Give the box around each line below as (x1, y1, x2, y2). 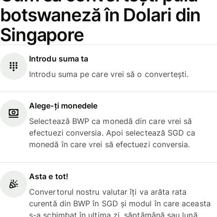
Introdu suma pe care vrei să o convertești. (29, 69, 189, 79)
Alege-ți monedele (29, 101, 98, 111)
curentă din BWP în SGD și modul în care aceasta (29, 198, 211, 208)
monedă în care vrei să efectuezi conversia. (29, 139, 190, 150)
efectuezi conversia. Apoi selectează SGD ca (29, 128, 196, 138)
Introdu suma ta (29, 53, 89, 63)
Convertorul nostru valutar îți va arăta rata (29, 186, 187, 197)
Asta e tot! (29, 171, 68, 181)
